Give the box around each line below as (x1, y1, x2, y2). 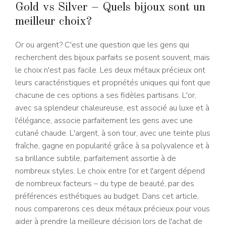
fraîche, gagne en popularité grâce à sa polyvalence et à (15, 140, 209, 151)
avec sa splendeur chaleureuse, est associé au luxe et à (15, 102, 209, 114)
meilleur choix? (15, 15, 92, 28)
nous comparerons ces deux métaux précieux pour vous (15, 203, 210, 214)
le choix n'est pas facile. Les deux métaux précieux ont (15, 64, 205, 76)
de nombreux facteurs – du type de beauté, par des (15, 178, 194, 189)
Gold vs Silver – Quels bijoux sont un (15, 1, 205, 14)
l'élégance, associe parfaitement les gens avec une (15, 115, 193, 126)
